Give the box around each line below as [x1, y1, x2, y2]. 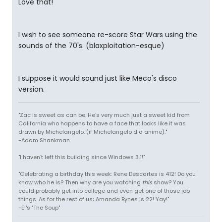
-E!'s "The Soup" [18, 204, 60, 212]
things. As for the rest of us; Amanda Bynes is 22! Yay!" [18, 195, 169, 203]
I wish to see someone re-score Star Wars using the [18, 30, 197, 40]
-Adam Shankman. [18, 136, 71, 144]
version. [18, 84, 45, 94]
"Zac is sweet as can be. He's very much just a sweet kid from [18, 111, 190, 119]
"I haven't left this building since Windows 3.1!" [18, 153, 145, 161]
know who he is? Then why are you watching [18, 178, 142, 186]
